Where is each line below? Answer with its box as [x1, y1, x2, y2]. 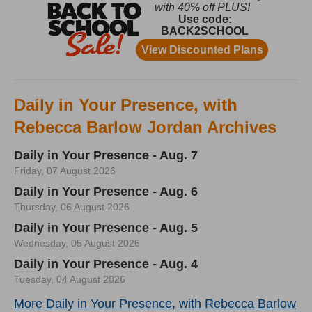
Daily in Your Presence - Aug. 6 [14, 185, 198, 198]
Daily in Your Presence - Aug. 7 [14, 148, 198, 162]
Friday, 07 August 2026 [14, 165, 116, 176]
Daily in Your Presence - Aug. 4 [14, 257, 198, 271]
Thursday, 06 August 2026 [14, 201, 130, 212]
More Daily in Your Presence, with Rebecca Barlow [14, 297, 296, 311]
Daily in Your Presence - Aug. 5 [14, 221, 198, 235]
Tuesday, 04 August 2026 [14, 274, 125, 285]
